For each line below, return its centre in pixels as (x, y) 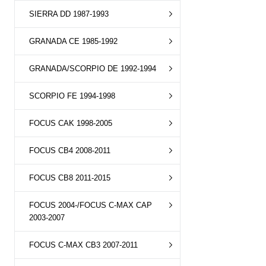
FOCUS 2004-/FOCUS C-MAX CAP (91, 205)
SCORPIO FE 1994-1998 (72, 96)
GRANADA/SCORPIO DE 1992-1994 (93, 69)
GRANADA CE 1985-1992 (73, 41)
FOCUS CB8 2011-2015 (70, 178)
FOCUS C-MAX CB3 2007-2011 (83, 245)
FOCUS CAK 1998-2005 (71, 123)
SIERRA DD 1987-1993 (69, 14)
